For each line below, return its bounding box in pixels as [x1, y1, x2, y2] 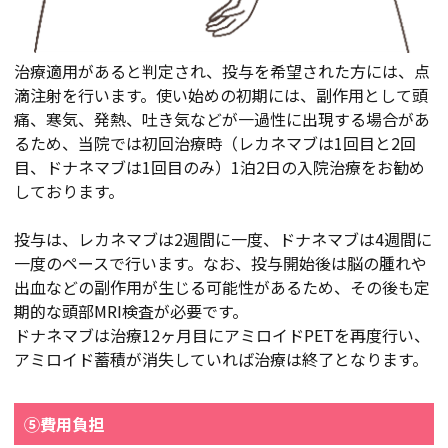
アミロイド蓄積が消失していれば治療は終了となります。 [14, 346, 428, 371]
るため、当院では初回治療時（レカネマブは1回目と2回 [14, 130, 416, 155]
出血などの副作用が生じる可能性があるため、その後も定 [14, 274, 430, 299]
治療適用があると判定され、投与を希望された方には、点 [14, 58, 430, 83]
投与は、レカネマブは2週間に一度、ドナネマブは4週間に [14, 226, 432, 251]
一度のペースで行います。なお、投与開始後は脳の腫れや [14, 250, 427, 275]
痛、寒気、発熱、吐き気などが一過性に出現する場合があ [14, 106, 430, 131]
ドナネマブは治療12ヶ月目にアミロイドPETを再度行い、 [14, 322, 430, 347]
